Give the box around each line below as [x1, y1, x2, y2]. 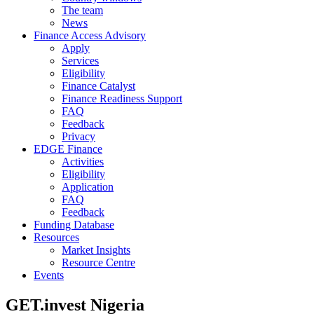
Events [34, 268, 64, 281]
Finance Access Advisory [34, 29, 146, 41]
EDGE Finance [34, 142, 102, 155]
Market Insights [62, 243, 130, 256]
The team [62, 4, 103, 16]
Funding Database [34, 218, 114, 231]
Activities [62, 155, 104, 168]
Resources [34, 231, 79, 243]
